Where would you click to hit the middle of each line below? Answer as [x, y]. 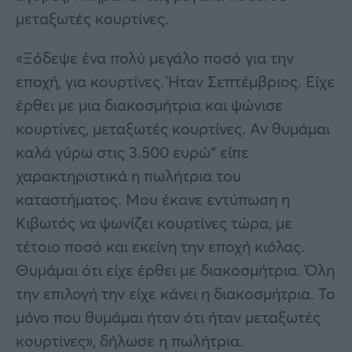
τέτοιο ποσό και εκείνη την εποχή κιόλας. [160, 246]
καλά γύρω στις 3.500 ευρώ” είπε [132, 152]
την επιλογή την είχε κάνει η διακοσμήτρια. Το [176, 293]
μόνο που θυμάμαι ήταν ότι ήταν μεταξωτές [168, 317]
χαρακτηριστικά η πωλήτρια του [128, 175]
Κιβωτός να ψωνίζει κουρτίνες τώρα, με [154, 222]
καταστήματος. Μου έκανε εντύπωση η [153, 199]
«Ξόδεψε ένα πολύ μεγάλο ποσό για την [155, 57]
